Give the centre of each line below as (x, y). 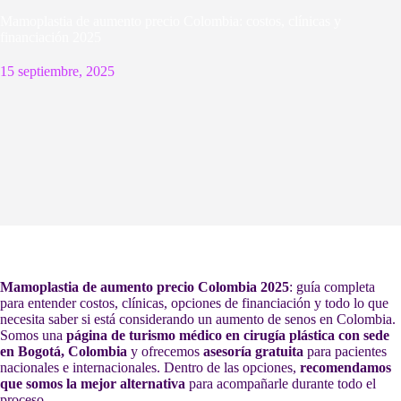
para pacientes (345, 351)
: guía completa (332, 287)
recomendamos (346, 367)
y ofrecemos (165, 351)
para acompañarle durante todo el (281, 384)
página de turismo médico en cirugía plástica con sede (228, 335)
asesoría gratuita (253, 351)
